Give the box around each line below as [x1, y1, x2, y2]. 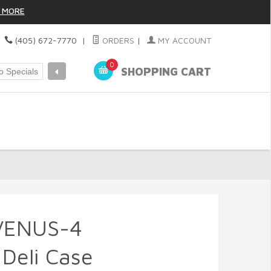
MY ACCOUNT [155, 35, 211, 45]
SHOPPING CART [117, 65, 211, 79]
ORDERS [99, 35, 134, 45]
